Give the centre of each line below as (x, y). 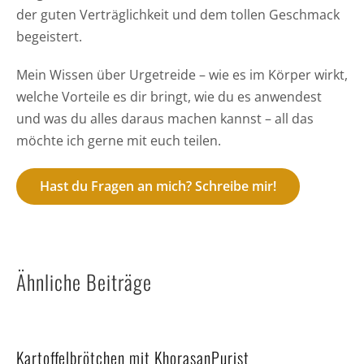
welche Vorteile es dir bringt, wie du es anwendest (169, 96)
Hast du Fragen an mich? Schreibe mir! (158, 186)
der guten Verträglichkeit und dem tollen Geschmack (178, 14)
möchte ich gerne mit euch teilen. (118, 140)
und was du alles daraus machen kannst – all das (165, 118)
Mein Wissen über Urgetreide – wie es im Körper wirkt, (182, 74)
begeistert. (49, 36)
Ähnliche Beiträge (84, 281)
